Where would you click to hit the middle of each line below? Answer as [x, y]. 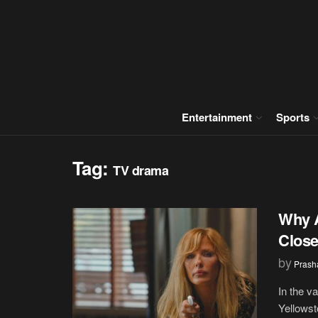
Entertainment [217, 117]
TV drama [141, 170]
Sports [293, 117]
